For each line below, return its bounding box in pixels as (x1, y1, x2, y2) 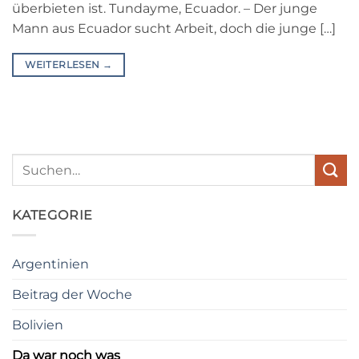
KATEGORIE (12, 208, 94, 224)
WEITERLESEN (25, 58, 103, 71)
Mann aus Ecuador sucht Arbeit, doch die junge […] (12, 21, 336, 37)
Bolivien (12, 317, 63, 333)
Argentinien (12, 256, 89, 272)
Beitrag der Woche (12, 286, 132, 302)
